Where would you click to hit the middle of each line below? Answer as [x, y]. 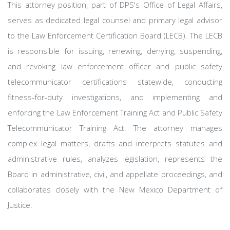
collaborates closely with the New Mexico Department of [115, 189]
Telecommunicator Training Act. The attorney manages [115, 128]
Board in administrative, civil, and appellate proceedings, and [115, 174]
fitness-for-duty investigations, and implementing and [115, 97]
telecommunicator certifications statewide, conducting [115, 82]
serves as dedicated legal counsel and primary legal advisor [115, 20]
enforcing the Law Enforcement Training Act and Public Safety [115, 112]
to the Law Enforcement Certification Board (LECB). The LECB [115, 35]
